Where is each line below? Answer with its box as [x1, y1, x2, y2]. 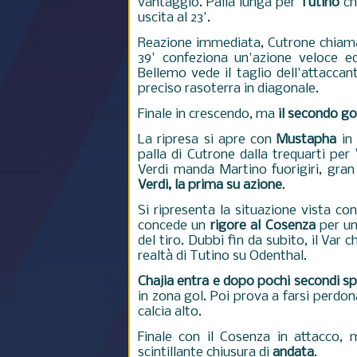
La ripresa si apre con [138, 132, 277, 147]
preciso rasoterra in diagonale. [138, 81, 322, 96]
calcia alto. [138, 304, 205, 320]
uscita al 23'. [138, 10, 214, 25]
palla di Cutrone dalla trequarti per [138, 147, 355, 163]
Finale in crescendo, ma [138, 107, 278, 122]
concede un [138, 218, 206, 233]
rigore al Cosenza [206, 218, 316, 233]
